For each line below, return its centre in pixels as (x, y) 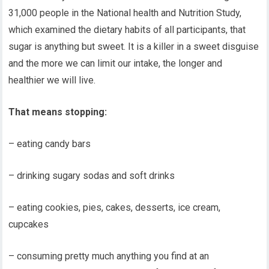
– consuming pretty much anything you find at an (109, 256)
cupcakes (29, 224)
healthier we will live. (52, 80)
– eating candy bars (50, 144)
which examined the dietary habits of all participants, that (127, 30)
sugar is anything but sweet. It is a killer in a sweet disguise (134, 47)
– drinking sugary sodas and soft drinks (92, 176)
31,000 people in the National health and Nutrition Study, (125, 13)
